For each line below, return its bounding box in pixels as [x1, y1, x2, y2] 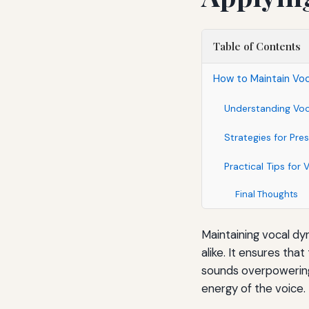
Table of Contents [213, 39, 301, 53]
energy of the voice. [201, 280, 306, 296]
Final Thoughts [235, 188, 298, 200]
